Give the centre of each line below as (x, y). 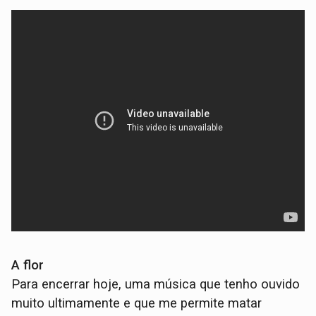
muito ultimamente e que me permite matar (137, 303)
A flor (28, 265)
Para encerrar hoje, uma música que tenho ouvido (156, 284)
